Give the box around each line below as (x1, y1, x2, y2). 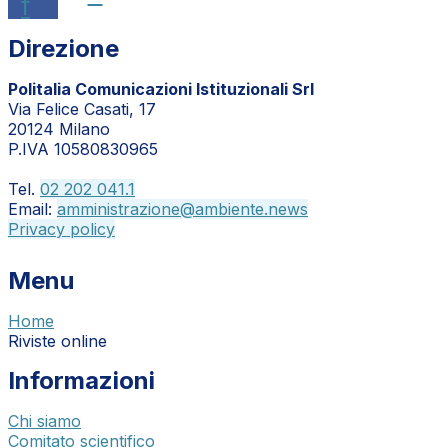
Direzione (8, 33, 119, 63)
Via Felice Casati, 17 (8, 98, 156, 119)
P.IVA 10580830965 (8, 138, 158, 159)
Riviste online (8, 330, 107, 351)
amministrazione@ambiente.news (57, 198, 308, 219)
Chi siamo (8, 410, 81, 431)
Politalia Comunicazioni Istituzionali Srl (8, 78, 314, 99)
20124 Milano (8, 118, 110, 139)
